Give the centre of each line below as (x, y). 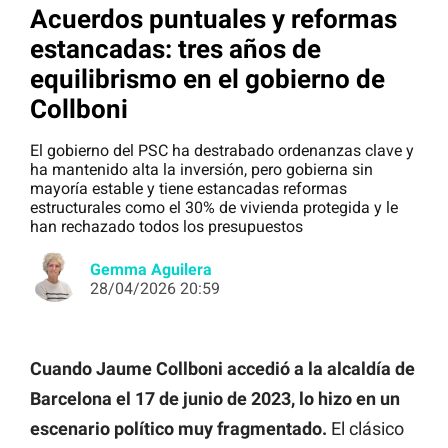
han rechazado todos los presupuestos (166, 227)
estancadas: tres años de (175, 48)
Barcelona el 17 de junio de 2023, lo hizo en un (215, 399)
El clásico (365, 429)
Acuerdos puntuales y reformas (213, 18)
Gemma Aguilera (151, 270)
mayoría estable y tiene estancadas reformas (188, 189)
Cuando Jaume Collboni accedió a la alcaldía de (222, 369)
